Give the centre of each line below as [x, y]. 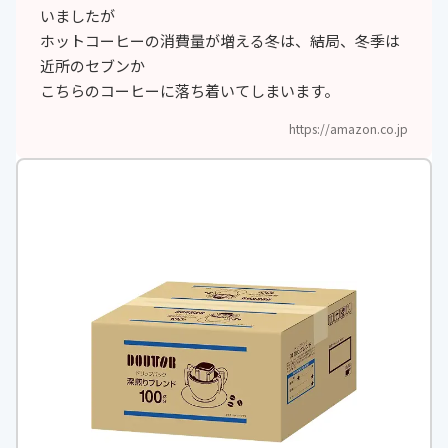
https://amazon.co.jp [348, 129]
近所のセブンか [92, 66]
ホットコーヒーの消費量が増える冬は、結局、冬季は [220, 41]
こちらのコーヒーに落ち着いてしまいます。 [189, 91]
